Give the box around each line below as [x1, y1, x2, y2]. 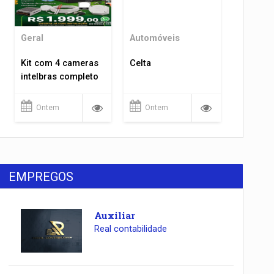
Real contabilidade [94, 224, 167, 235]
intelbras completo [20, 72, 98, 82]
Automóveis [130, 33, 180, 43]
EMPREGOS [9, 169, 74, 185]
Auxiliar [94, 209, 135, 222]
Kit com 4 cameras [20, 58, 98, 68]
